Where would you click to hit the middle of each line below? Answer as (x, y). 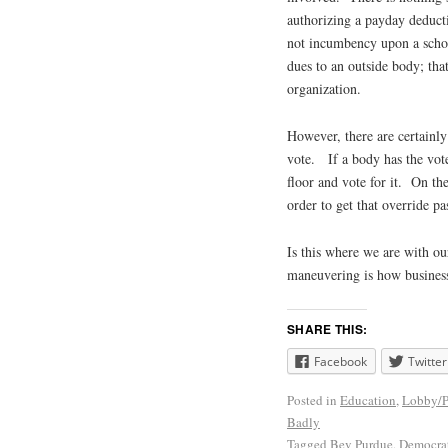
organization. (324, 89)
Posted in (312, 400)
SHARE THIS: (327, 329)
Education (368, 400)
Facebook (340, 362)
